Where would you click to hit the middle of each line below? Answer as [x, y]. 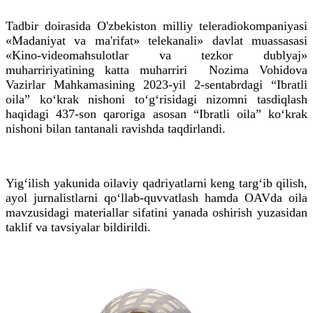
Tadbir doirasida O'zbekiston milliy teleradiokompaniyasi [156, 26]
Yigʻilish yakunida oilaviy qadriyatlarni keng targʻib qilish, [156, 183]
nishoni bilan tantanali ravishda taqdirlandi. [116, 128]
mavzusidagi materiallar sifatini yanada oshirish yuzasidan [156, 212]
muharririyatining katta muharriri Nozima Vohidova [156, 70]
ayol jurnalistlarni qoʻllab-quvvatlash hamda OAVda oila [156, 197]
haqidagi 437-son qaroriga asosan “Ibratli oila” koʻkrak [156, 114]
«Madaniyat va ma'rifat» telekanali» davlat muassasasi [156, 40]
